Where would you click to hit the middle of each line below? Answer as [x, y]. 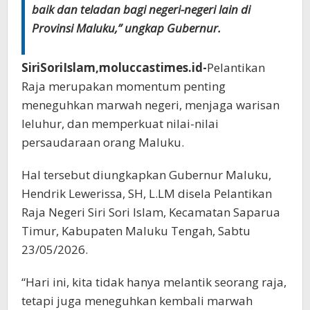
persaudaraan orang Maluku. [103, 143]
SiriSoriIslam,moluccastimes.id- [114, 68]
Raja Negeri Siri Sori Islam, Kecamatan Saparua [151, 212]
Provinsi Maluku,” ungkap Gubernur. [126, 28]
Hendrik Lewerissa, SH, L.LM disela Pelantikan [147, 194]
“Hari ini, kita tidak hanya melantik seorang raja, [154, 282]
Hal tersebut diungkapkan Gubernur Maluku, [146, 175]
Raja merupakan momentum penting [124, 86]
